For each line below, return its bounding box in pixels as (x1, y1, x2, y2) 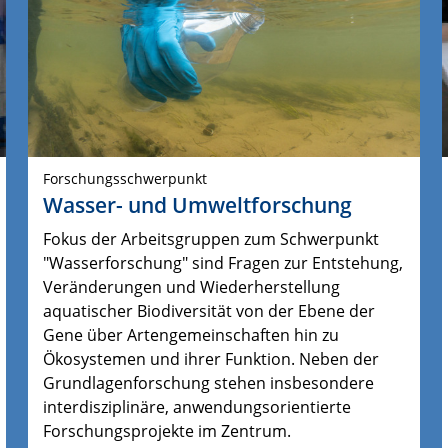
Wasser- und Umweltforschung (43, 191, 353, 220)
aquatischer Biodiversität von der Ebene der (43, 300, 376, 323)
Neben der (299, 348, 380, 371)
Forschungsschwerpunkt (43, 168, 208, 188)
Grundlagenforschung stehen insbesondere (43, 372, 375, 395)
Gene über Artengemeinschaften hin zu (43, 324, 340, 347)
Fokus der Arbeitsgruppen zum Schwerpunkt (43, 228, 380, 251)
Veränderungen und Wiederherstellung (43, 276, 341, 299)
